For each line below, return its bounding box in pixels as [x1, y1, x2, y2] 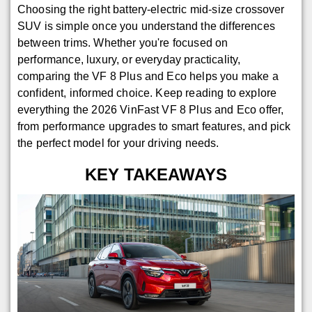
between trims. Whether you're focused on [17, 37, 228, 49]
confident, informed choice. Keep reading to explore [17, 87, 277, 100]
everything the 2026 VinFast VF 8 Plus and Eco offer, [17, 104, 284, 116]
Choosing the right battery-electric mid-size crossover [17, 3, 285, 16]
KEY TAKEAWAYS [85, 165, 227, 185]
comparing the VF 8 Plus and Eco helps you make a [17, 70, 279, 83]
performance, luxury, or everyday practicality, [17, 54, 241, 66]
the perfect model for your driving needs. [17, 137, 219, 150]
